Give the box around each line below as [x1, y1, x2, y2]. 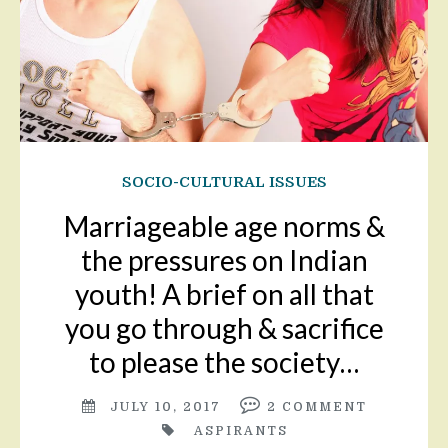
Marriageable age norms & [63, 208, 385, 243]
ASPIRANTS [194, 423, 288, 438]
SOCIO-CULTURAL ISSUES [121, 172, 327, 191]
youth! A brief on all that [74, 276, 374, 311]
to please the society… [89, 344, 359, 379]
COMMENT [281, 399, 367, 414]
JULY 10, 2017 [109, 399, 221, 414]
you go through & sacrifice [64, 310, 384, 345]
